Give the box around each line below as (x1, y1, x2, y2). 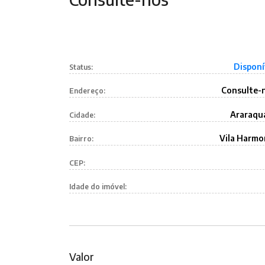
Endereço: (69, 86, 105, 96)
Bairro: (69, 134, 93, 144)
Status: (69, 62, 93, 72)
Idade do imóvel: (69, 182, 127, 192)
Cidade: (69, 110, 95, 119)
